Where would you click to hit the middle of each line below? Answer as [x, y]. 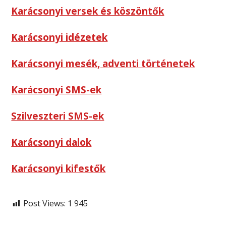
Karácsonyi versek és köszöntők [88, 11]
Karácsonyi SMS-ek [56, 90]
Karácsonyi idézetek [60, 38]
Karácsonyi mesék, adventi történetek [103, 64]
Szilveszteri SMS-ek [58, 116]
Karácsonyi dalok [51, 143]
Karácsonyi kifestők [59, 169]
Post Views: [45, 204]
